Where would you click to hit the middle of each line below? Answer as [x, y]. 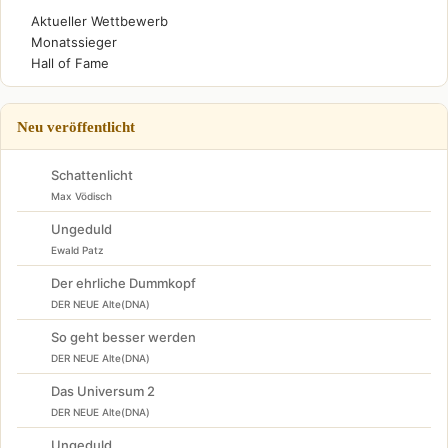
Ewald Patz [77, 250]
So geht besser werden [123, 337]
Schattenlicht [92, 175]
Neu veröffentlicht [76, 126]
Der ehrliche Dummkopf [123, 283]
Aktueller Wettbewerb [99, 21]
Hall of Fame [70, 63]
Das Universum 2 [103, 391]
